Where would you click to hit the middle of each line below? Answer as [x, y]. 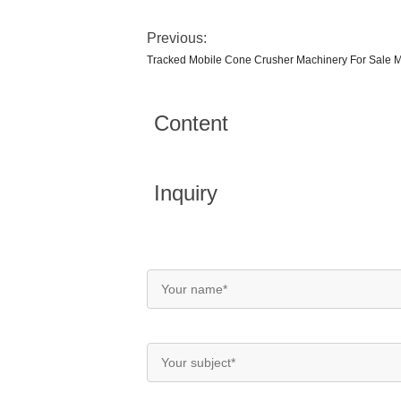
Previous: [177, 38]
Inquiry [186, 193]
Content [191, 123]
